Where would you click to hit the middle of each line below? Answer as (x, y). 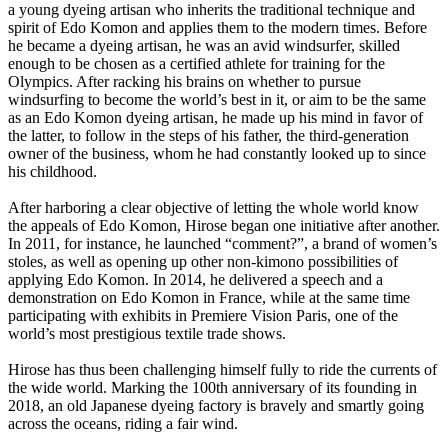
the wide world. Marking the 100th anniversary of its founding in (212, 388)
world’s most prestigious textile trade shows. (147, 334)
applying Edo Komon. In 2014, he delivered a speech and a (195, 280)
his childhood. (52, 172)
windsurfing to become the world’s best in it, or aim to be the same (217, 100)
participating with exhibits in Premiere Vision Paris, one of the (203, 316)
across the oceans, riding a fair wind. (123, 424)
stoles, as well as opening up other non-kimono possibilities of (203, 262)
